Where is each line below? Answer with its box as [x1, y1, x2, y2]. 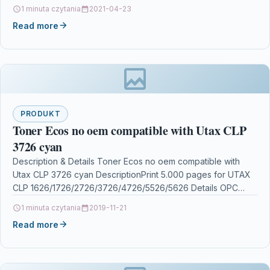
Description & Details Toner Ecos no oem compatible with [13, 155, 240, 166]
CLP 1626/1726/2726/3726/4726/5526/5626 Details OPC [13, 182, 238, 193]
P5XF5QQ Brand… [13, 195, 84, 206]
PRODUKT [20, 108, 61, 118]
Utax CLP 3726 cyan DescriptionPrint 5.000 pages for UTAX [13, 169, 251, 180]
